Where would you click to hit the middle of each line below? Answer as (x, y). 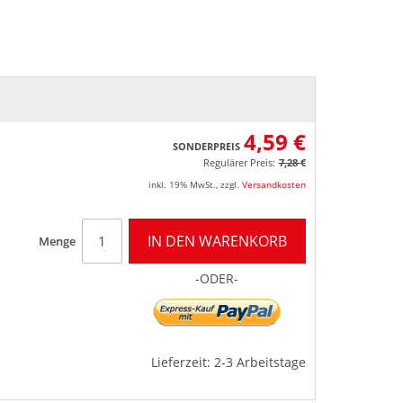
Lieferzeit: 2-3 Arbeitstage (228, 362)
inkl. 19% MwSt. (182, 184)
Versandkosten (273, 184)
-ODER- (217, 278)
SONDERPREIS (206, 146)
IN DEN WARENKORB (217, 241)
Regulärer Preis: (239, 162)
